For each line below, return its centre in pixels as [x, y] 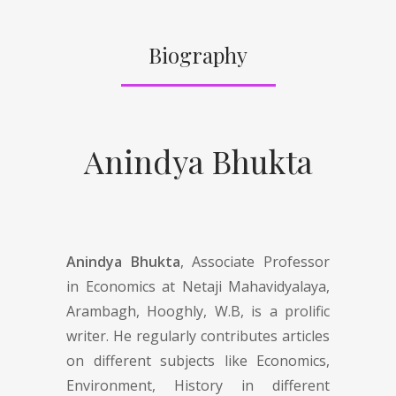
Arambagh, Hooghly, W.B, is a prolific [198, 311]
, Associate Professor [255, 261]
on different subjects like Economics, [198, 360]
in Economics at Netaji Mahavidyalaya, [198, 286]
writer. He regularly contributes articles [198, 335]
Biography [198, 54]
